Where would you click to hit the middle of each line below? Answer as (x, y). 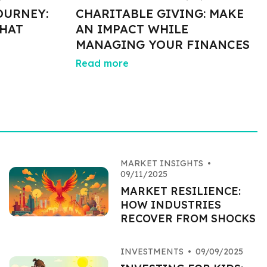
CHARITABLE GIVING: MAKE (159, 13)
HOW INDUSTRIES (170, 205)
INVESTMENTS (152, 252)
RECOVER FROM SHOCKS (188, 218)
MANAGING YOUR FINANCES (162, 44)
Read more (102, 63)
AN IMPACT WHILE (132, 29)
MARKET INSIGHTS (162, 163)
